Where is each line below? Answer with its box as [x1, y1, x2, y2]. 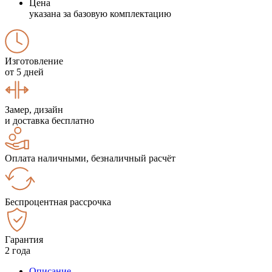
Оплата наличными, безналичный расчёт [5, 152, 175, 163]
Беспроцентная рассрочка [5, 196, 111, 207]
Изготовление [5, 55, 63, 66]
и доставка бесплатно [5, 115, 94, 126]
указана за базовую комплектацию [29, 8, 171, 19]
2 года [5, 245, 30, 256]
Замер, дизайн [5, 104, 63, 115]
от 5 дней [5, 66, 44, 77]
